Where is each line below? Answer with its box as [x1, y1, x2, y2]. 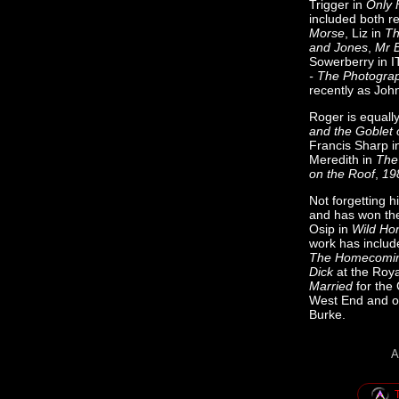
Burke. [309, 307, 346, 322]
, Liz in [345, 26, 385, 40]
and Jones [309, 40, 368, 54]
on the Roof [309, 167, 375, 181]
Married [309, 279, 353, 293]
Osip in [309, 222, 352, 236]
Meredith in [309, 152, 376, 167]
